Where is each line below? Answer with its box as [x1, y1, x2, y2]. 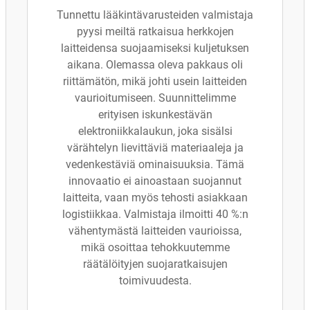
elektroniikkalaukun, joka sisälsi [77, 125, 232, 138]
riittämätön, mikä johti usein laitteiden [63, 75, 247, 88]
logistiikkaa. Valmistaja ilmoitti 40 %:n [62, 208, 248, 221]
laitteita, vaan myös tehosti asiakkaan [62, 191, 248, 204]
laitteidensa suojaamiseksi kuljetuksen [61, 42, 249, 55]
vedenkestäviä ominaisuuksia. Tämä [66, 158, 244, 171]
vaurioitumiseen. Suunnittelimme [74, 91, 236, 104]
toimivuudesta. [118, 274, 192, 287]
